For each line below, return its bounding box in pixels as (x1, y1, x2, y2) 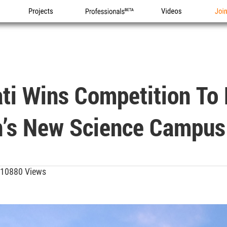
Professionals (85, 17, 130, 27)
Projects (29, 17, 56, 27)
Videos (161, 17, 183, 27)
